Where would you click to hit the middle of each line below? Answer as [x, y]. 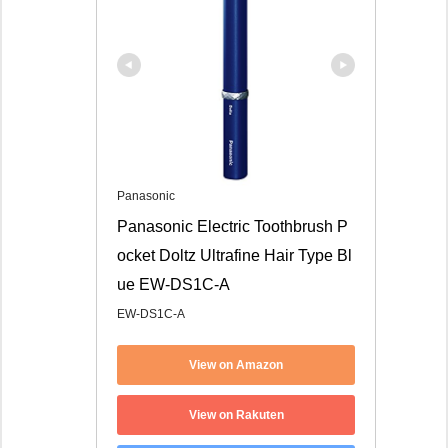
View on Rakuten [236, 414]
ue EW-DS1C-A [173, 285]
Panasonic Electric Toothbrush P [232, 227]
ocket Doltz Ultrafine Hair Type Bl [234, 256]
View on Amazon [236, 364]
